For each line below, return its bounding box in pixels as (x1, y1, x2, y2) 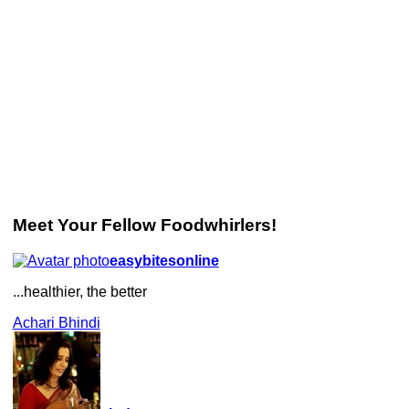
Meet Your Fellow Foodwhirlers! (12, 215, 277, 236)
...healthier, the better (12, 283, 147, 299)
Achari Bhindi (12, 314, 100, 330)
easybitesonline (109, 252, 219, 268)
